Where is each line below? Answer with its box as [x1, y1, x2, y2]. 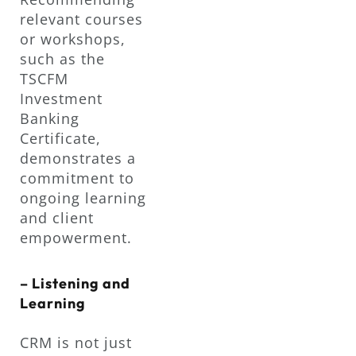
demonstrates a [20, 149, 136, 168]
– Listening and [20, 273, 130, 292]
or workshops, [20, 29, 126, 49]
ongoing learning [20, 188, 146, 208]
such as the [20, 49, 105, 69]
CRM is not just [20, 332, 132, 352]
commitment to [20, 168, 134, 188]
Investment [20, 89, 103, 109]
